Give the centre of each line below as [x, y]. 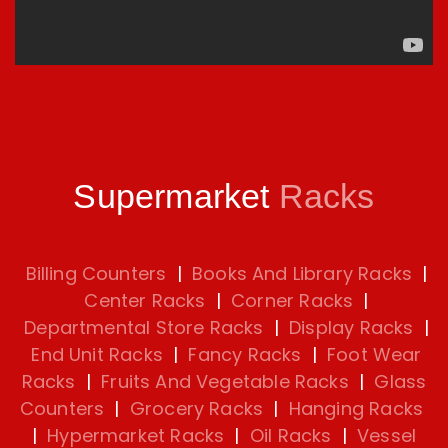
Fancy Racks [242, 355]
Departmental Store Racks [144, 328]
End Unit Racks [97, 355]
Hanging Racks [353, 409]
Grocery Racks [194, 409]
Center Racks [145, 301]
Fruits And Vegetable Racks [222, 382]
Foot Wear [371, 355]
